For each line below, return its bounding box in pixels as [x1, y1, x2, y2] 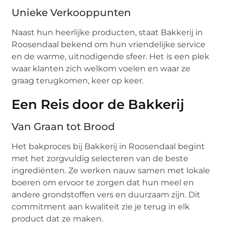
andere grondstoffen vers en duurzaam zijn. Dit [12, 189, 201, 199]
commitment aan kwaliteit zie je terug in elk [12, 201, 190, 211]
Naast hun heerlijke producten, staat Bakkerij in [12, 27, 203, 37]
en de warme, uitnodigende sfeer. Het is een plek [12, 51, 210, 61]
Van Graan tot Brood [12, 120, 116, 133]
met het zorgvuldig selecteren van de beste [12, 153, 189, 163]
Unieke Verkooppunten [12, 6, 132, 19]
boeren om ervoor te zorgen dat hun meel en [12, 177, 194, 187]
